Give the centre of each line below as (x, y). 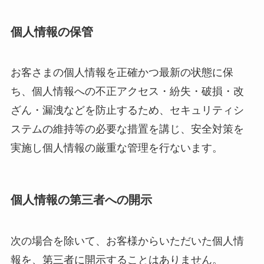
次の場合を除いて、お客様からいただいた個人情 (127, 241)
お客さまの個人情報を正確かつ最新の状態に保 (122, 73)
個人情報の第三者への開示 (81, 200)
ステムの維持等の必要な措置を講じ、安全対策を (127, 129)
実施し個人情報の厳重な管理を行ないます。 (116, 148)
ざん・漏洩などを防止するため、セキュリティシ (127, 110)
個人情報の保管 (52, 32)
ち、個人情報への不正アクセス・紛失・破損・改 (127, 92)
